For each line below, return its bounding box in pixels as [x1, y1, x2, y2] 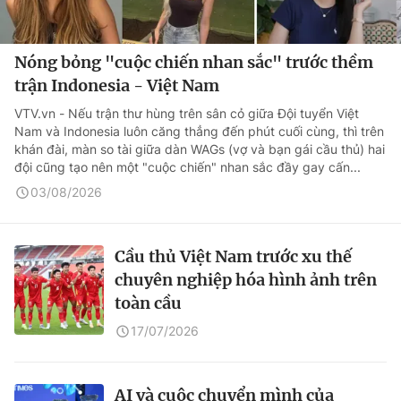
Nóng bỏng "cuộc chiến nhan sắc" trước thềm [14, 52, 373, 73]
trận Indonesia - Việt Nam [14, 75, 219, 96]
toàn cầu [115, 293, 182, 313]
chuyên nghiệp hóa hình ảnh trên [115, 269, 377, 290]
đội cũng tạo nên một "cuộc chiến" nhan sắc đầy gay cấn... [14, 159, 361, 175]
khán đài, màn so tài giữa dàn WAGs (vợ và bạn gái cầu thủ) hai [14, 141, 385, 157]
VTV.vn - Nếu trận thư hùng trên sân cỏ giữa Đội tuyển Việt [14, 106, 359, 121]
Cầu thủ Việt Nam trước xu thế [115, 246, 352, 267]
